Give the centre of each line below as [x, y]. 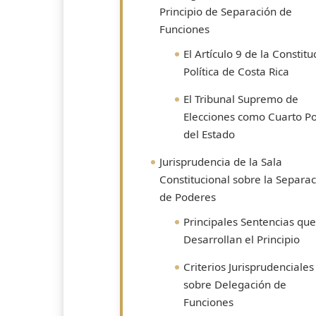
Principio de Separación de [226, 11]
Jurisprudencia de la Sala [221, 162]
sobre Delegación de [235, 284]
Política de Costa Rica [236, 71]
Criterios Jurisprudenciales [249, 267]
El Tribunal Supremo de [241, 99]
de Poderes [188, 197]
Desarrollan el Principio [242, 239]
